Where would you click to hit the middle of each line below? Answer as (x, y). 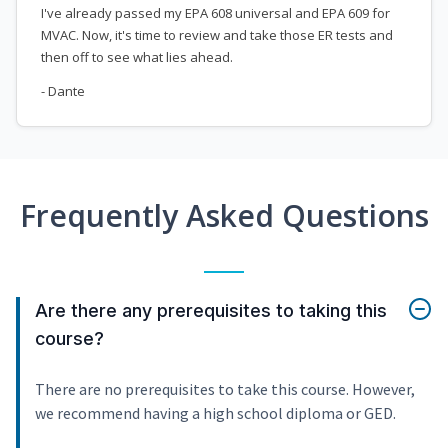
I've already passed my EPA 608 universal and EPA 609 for (215, 13)
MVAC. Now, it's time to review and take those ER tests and (217, 35)
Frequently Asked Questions (224, 216)
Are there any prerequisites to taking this (211, 311)
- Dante (63, 91)
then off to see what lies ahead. (137, 57)
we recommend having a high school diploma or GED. (215, 413)
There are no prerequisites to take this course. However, (225, 389)
